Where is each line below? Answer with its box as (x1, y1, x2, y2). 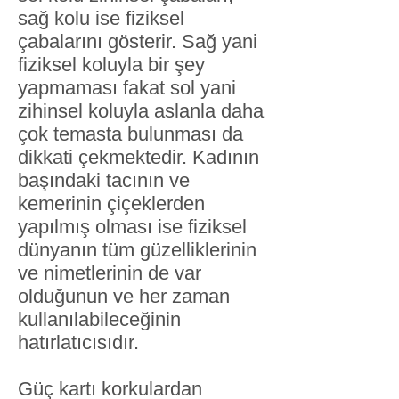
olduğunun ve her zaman (18, 285, 230, 307)
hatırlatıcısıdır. (18, 331, 139, 354)
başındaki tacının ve (18, 169, 190, 191)
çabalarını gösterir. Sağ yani (18, 30, 257, 53)
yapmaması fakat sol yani (18, 77, 236, 99)
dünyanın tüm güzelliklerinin (18, 239, 256, 261)
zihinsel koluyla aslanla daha (18, 100, 264, 122)
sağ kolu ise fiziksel (18, 7, 184, 29)
